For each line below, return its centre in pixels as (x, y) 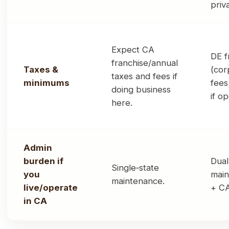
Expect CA (133, 50)
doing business (141, 90)
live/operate (51, 188)
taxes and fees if (144, 76)
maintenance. (138, 181)
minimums (47, 83)
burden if (43, 161)
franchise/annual (145, 63)
